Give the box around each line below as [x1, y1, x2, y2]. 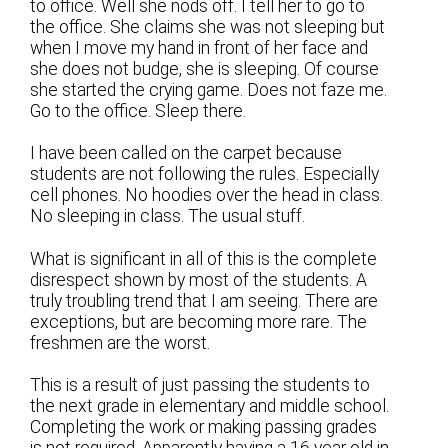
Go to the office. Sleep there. [30, 101, 247, 122]
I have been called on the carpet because [30, 143, 343, 164]
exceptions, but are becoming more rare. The [30, 311, 368, 332]
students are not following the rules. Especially [30, 164, 380, 185]
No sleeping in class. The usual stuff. [30, 206, 306, 227]
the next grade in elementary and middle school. [30, 395, 390, 416]
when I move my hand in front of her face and [30, 38, 369, 59]
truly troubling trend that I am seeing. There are [30, 290, 379, 311]
